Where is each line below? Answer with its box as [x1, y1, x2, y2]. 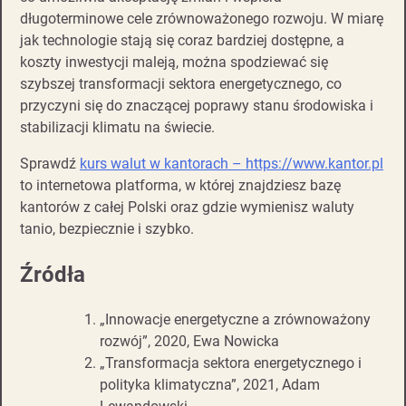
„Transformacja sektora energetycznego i [100, 353, 362, 372]
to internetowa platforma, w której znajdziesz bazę [20, 177, 341, 195]
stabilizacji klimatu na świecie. [20, 119, 215, 137]
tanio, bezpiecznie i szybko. [20, 220, 194, 238]
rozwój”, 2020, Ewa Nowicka [100, 332, 279, 350]
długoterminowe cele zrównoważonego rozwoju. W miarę [20, 10, 383, 28]
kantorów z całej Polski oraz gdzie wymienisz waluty [20, 198, 354, 217]
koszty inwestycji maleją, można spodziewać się [20, 53, 328, 72]
